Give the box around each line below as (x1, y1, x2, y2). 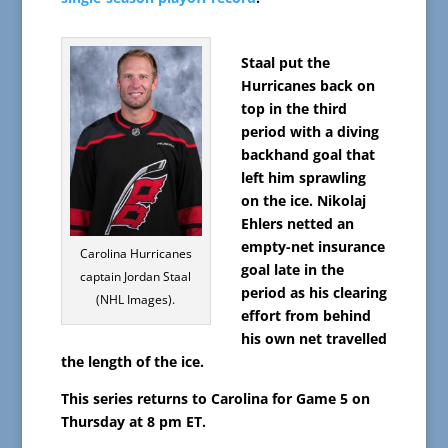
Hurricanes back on (240, 75, 375, 95)
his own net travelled (240, 328, 387, 348)
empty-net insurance (240, 236, 385, 256)
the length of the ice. (60, 351, 204, 371)
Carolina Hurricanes (79, 245, 192, 263)
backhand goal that (240, 144, 375, 164)
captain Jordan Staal (80, 268, 192, 286)
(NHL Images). (96, 291, 176, 309)
